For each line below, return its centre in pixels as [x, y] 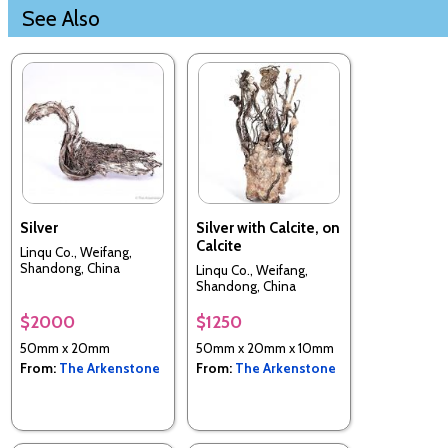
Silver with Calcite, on [268, 227]
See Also [61, 17]
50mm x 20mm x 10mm [265, 347]
